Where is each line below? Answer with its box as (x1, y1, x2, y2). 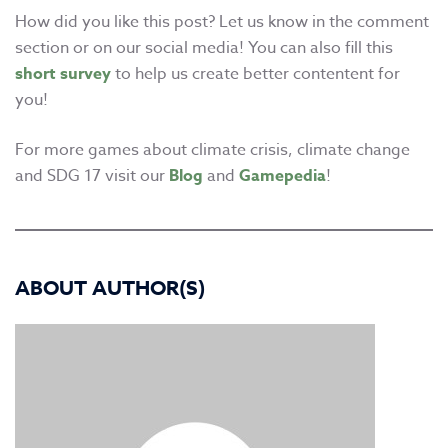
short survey (15, 62, 111, 87)
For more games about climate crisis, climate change (15, 138, 410, 163)
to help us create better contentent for (111, 62, 400, 87)
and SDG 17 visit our (15, 164, 169, 189)
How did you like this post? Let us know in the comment (15, 10, 429, 35)
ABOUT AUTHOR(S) (15, 274, 205, 302)
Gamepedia (239, 164, 326, 189)
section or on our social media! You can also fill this (15, 36, 393, 61)
